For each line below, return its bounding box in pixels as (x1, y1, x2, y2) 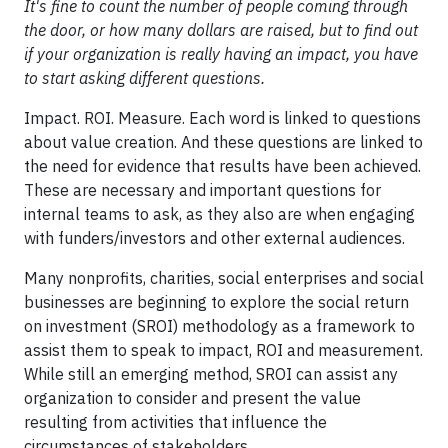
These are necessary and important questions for (24, 180, 381, 200)
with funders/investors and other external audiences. (24, 228, 405, 248)
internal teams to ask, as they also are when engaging (24, 204, 415, 224)
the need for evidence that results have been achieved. (24, 156, 421, 176)
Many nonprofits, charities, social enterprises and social (24, 268, 424, 288)
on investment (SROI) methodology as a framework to (24, 316, 415, 336)
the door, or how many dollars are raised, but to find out (24, 20, 418, 40)
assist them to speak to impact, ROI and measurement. (24, 340, 423, 360)
